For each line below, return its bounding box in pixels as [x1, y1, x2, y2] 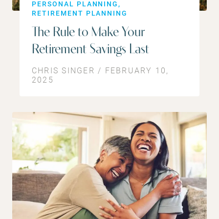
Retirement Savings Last [32, 43, 149, 57]
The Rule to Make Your [32, 25, 145, 40]
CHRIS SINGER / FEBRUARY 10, [32, 65, 169, 75]
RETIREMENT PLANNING [32, 8, 128, 18]
